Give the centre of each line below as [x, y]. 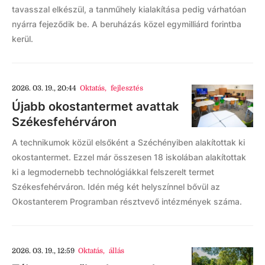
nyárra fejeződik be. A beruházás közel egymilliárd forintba [127, 24]
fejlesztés [127, 88]
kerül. [22, 39]
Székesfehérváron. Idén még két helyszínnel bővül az [116, 187]
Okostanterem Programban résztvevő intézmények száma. [127, 201]
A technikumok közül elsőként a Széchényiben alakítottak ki [128, 142]
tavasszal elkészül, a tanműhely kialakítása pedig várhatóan [129, 9]
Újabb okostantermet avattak [95, 106]
